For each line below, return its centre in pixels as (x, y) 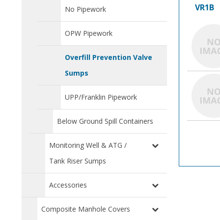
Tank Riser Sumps (78, 161)
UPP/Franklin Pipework (101, 97)
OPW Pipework (89, 33)
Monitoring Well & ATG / (88, 145)
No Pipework (85, 9)
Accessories (68, 185)
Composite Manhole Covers (86, 209)
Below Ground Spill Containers (105, 121)
